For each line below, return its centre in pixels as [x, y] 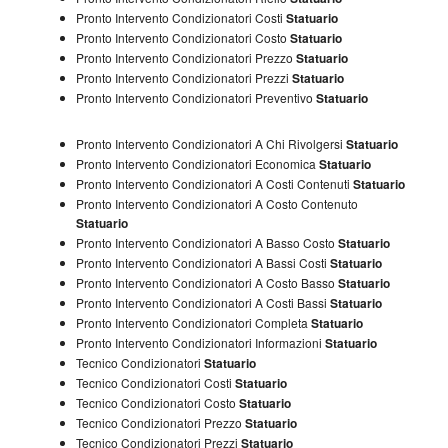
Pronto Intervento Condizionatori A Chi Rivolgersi [210, 143]
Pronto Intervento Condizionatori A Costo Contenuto [216, 203]
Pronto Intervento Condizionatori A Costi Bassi [202, 302]
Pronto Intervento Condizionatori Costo [182, 37]
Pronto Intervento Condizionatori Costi [180, 17]
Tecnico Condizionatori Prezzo [160, 422]
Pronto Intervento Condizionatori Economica [197, 163]
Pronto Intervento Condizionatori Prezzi [183, 77]
